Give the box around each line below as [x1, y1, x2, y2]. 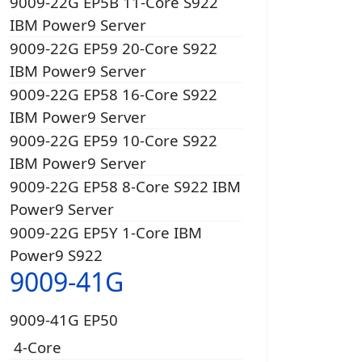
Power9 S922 [10, 245, 103, 266]
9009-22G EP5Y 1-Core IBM [10, 222, 202, 243]
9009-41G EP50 [10, 309, 118, 330]
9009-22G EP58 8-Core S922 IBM [10, 176, 241, 197]
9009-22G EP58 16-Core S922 [10, 84, 217, 105]
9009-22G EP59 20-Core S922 [10, 38, 217, 59]
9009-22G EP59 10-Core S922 [10, 130, 217, 151]
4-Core [10, 337, 65, 358]
